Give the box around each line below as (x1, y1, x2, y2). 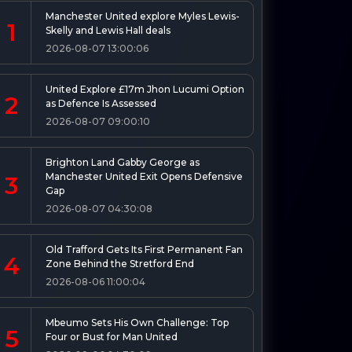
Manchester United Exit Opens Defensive (46, 170, 243, 182)
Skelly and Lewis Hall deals (46, 24, 170, 36)
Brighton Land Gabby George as (46, 156, 200, 168)
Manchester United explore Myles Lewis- (46, 9, 240, 22)
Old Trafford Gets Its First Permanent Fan (46, 243, 243, 255)
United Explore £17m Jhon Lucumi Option (46, 82, 244, 95)
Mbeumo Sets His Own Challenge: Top (46, 316, 229, 328)
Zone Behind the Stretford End (46, 257, 194, 269)
